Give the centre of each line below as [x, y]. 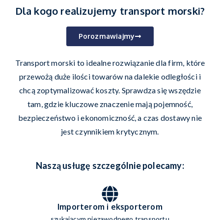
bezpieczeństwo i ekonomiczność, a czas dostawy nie [110, 118]
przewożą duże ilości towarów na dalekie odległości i [110, 76]
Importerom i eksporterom [110, 207]
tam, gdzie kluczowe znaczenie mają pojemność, [110, 104]
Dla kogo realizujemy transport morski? [110, 11]
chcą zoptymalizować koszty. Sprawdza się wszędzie [110, 90]
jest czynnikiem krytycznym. [110, 131]
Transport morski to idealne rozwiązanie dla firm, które [110, 63]
